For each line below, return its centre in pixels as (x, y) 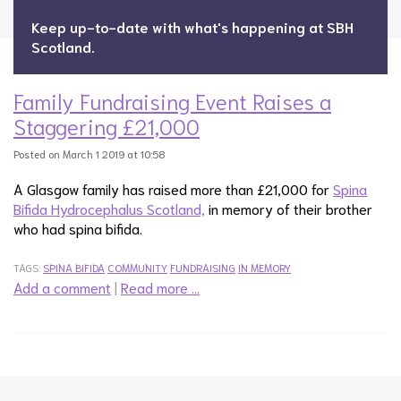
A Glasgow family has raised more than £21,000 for (173, 188)
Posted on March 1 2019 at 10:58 (89, 154)
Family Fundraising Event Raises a (172, 100)
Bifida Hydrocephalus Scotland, (109, 208)
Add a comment (62, 287)
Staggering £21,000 (107, 125)
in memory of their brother (289, 208)
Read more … (160, 287)
